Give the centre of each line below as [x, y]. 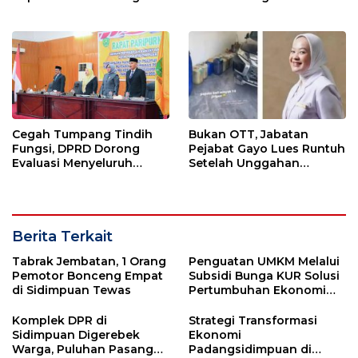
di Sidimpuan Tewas [72, 290]
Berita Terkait [62, 237]
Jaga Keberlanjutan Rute [85, 11]
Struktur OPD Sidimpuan [84, 178]
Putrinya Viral [228, 178]
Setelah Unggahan [244, 163]
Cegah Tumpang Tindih [82, 135]
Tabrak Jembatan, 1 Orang [89, 262]
